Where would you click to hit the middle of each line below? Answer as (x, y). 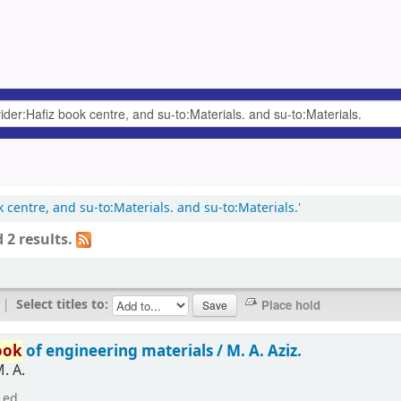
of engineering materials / (125, 351)
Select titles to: (64, 305)
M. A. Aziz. (264, 351)
